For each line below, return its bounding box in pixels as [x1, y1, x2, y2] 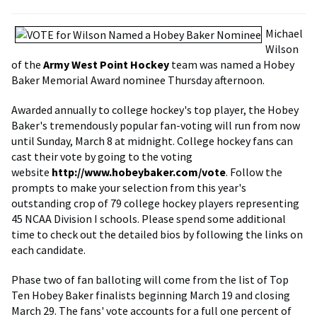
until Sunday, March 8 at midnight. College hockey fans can [11, 134, 293, 148]
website [11, 165, 52, 179]
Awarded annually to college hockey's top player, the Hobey [11, 103, 299, 117]
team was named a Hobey [169, 57, 294, 71]
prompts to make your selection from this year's [11, 180, 246, 195]
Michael [265, 26, 303, 40]
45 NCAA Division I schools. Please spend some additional [11, 212, 286, 226]
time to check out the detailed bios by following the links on [11, 227, 303, 241]
